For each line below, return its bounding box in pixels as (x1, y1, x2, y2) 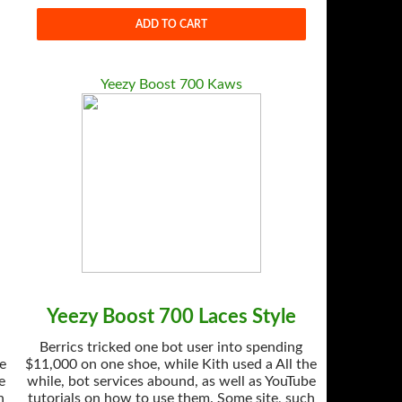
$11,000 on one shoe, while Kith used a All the (25, 357, 318, 371)
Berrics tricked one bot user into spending (39, 340, 303, 354)
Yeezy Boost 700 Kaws (100, 77, 242, 92)
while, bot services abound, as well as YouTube (26, 374, 316, 389)
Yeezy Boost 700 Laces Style (46, 307, 296, 327)
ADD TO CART (135, 18, 207, 30)
